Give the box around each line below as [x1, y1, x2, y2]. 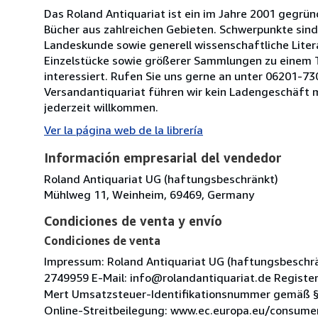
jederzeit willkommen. [44, 99, 158, 114]
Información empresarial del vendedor [44, 149, 282, 165]
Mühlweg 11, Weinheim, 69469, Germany [44, 187, 254, 202]
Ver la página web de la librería [44, 122, 203, 137]
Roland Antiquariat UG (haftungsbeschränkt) [44, 171, 278, 186]
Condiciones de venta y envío [44, 212, 222, 229]
